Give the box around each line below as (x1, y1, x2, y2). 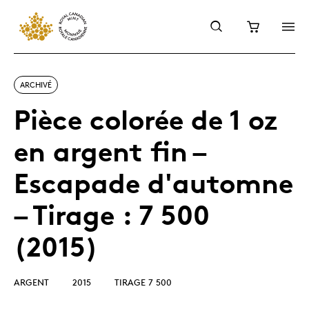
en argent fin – (14, 134, 204, 168)
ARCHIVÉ (20, 79, 52, 90)
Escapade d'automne (14, 166, 293, 200)
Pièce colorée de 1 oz (14, 103, 278, 137)
